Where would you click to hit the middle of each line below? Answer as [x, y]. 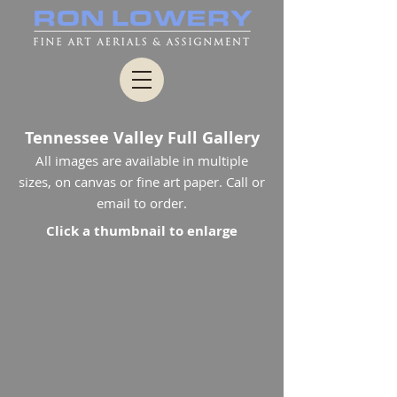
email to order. [142, 203]
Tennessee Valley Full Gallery [142, 138]
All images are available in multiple [142, 160]
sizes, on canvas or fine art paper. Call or [142, 182]
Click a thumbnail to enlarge [142, 231]
